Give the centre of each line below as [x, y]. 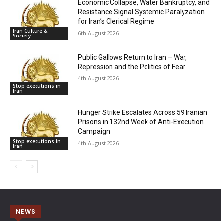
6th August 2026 [99, 33]
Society [22, 36]
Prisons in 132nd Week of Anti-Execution [141, 122]
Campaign [94, 131]
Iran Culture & [30, 31]
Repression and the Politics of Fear [132, 67]
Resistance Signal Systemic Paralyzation [142, 12]
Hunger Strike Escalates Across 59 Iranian [143, 113]
